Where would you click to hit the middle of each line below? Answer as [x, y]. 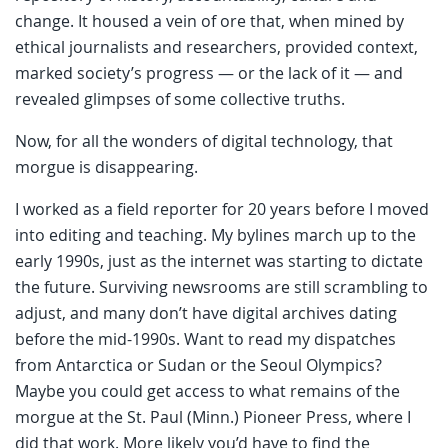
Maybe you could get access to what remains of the [207, 390]
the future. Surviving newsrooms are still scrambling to [221, 286]
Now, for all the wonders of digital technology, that [204, 140]
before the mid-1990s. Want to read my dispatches [205, 338]
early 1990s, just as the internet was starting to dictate [219, 260]
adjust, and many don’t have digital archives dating [206, 312]
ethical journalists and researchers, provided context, [216, 46]
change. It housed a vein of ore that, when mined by [209, 20]
